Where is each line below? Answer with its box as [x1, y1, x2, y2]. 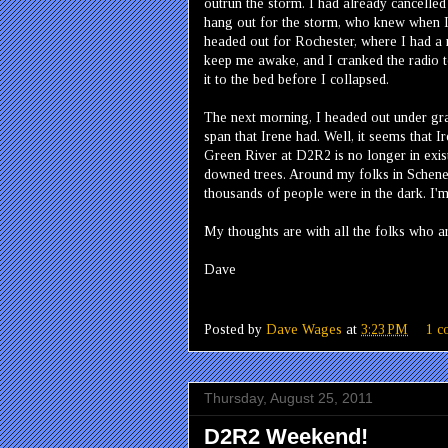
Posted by [204, 322, 266, 337]
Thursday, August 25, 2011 [204, 390, 373, 406]
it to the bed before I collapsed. [204, 72, 389, 87]
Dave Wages [266, 322, 342, 337]
